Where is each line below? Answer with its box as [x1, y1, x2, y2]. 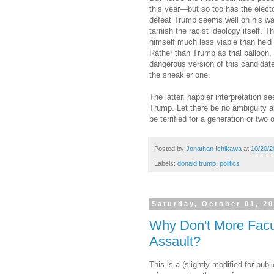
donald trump [177, 160, 216, 168]
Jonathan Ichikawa [186, 144, 242, 152]
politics [220, 160, 240, 168]
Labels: [154, 160, 177, 168]
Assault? [149, 233, 201, 249]
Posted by [154, 144, 186, 152]
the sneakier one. [149, 70, 210, 80]
